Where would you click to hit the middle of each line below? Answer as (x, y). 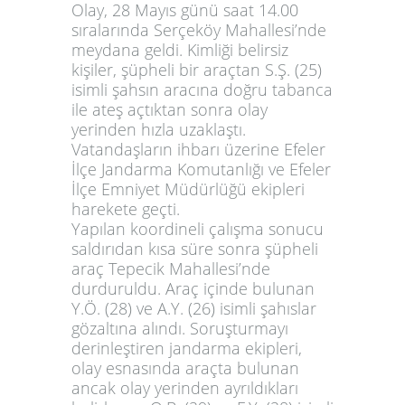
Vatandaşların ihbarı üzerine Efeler (198, 150)
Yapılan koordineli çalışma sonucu (198, 229)
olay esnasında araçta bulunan (185, 368)
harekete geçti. (126, 209)
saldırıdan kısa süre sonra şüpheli (195, 249)
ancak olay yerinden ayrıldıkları (185, 388)
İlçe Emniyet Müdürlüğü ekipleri (188, 189)
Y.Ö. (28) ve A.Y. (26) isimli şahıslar (194, 309)
